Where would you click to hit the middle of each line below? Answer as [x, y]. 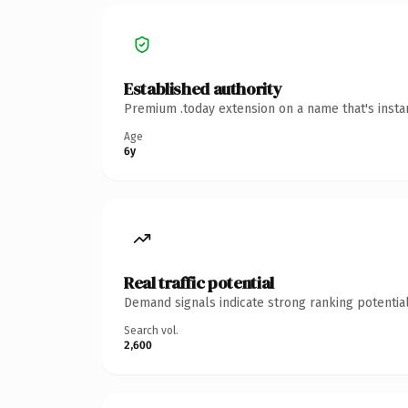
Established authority [203, 88]
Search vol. [151, 330]
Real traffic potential [199, 282]
